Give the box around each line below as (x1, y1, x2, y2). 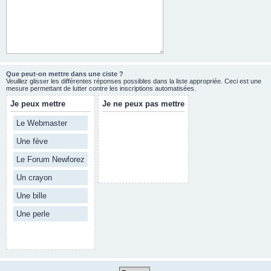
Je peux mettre (10, 99, 65, 108)
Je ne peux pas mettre (102, 99, 184, 108)
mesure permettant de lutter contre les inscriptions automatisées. (6, 85, 196, 92)
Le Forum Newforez (16, 155, 85, 164)
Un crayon (16, 173, 52, 182)
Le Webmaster (16, 119, 67, 128)
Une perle (16, 209, 50, 218)
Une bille (16, 191, 47, 200)
